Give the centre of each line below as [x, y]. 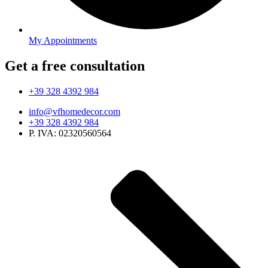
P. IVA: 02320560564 [70, 133]
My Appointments [63, 41]
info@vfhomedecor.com [74, 111]
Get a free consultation [75, 66]
